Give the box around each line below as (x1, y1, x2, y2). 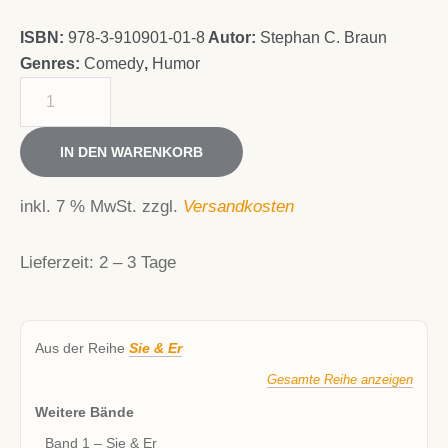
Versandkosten (183, 196, 294, 216)
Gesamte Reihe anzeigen (267, 371, 413, 387)
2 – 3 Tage (99, 252, 176, 272)
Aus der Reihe (35, 339, 129, 356)
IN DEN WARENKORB (60, 143, 203, 160)
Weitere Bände (35, 403, 134, 420)
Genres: (20, 54, 84, 72)
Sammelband (19, 208, 116, 228)
